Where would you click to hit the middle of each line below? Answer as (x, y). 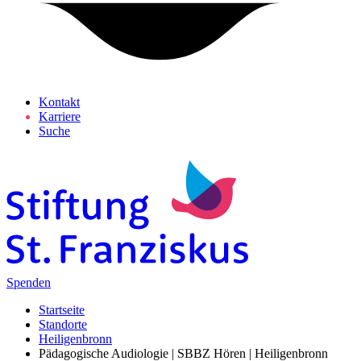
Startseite (62, 310)
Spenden (29, 282)
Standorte (63, 324)
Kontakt (59, 102)
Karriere (60, 116)
